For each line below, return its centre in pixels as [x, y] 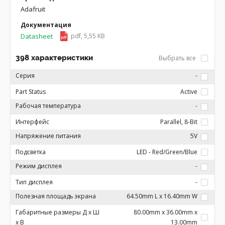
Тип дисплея [34, 182]
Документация [46, 25]
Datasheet [37, 36]
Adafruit [33, 9]
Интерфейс [32, 122]
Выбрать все [178, 58]
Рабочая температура [48, 106]
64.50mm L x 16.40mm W [162, 196]
